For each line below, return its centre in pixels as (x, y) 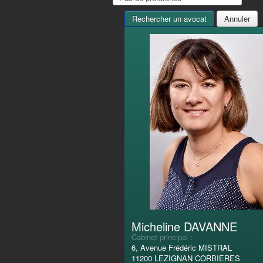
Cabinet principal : (162, 237)
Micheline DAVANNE (184, 226)
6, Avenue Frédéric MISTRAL (182, 247)
